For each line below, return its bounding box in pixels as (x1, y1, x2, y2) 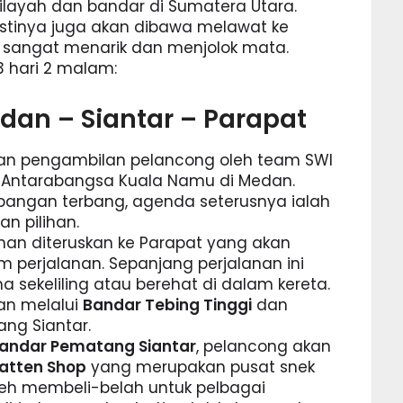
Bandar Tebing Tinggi (83, 294, 253, 317)
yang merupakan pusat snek (86, 356, 316, 379)
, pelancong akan (196, 336, 332, 358)
